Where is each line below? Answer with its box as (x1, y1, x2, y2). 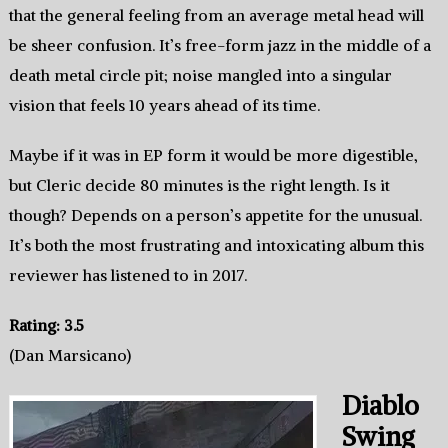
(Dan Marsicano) (8, 344, 131, 365)
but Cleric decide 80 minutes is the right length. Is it (8, 174, 390, 195)
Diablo (342, 388, 420, 422)
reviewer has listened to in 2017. (8, 264, 247, 285)
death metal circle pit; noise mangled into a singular (8, 64, 392, 85)
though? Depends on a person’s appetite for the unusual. (8, 204, 422, 225)
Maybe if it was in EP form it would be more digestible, (8, 144, 418, 165)
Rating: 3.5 (8, 314, 84, 335)
